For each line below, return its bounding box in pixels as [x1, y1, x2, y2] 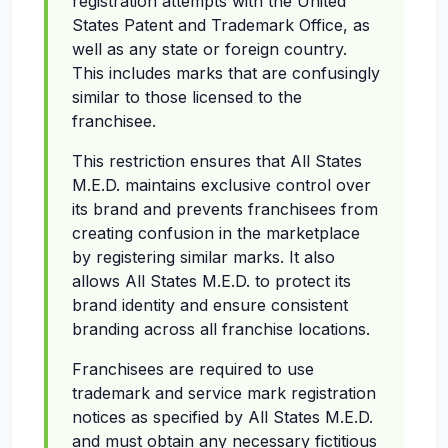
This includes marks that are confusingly [72, 63, 380, 84]
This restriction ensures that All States [72, 151, 362, 172]
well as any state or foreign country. [72, 39, 347, 60]
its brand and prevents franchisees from [72, 199, 378, 220]
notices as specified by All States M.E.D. [72, 407, 373, 428]
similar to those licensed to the [72, 87, 302, 108]
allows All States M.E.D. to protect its [72, 271, 351, 292]
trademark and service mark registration [72, 383, 376, 404]
